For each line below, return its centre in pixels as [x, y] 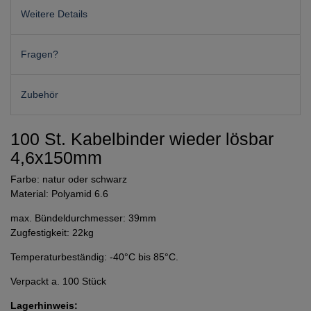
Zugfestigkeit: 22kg [52, 233]
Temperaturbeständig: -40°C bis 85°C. [94, 257]
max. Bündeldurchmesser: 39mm [83, 218]
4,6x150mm [56, 158]
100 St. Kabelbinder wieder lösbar [142, 139]
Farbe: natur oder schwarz [69, 179]
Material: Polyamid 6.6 [59, 194]
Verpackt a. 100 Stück [58, 281]
